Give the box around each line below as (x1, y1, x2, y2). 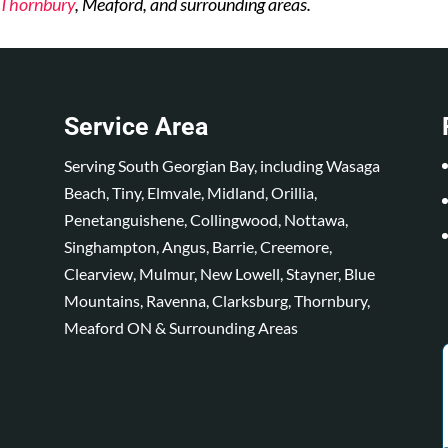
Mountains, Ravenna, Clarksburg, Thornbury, (64, 291, 371, 310)
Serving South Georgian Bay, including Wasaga (64, 156, 381, 175)
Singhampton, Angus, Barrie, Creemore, (64, 237, 333, 256)
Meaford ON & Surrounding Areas (64, 318, 299, 337)
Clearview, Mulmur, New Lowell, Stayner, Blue (64, 264, 376, 283)
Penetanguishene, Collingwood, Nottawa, (64, 210, 349, 229)
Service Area (64, 112, 209, 141)
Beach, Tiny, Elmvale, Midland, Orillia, (64, 183, 318, 202)
